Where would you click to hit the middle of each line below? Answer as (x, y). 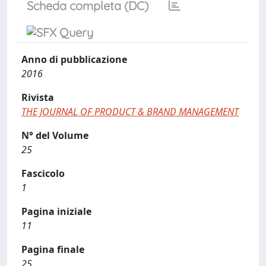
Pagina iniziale (56, 211)
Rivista (38, 97)
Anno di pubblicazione (74, 59)
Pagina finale (53, 249)
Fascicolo (43, 173)
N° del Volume (55, 135)
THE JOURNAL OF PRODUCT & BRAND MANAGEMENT (130, 112)
